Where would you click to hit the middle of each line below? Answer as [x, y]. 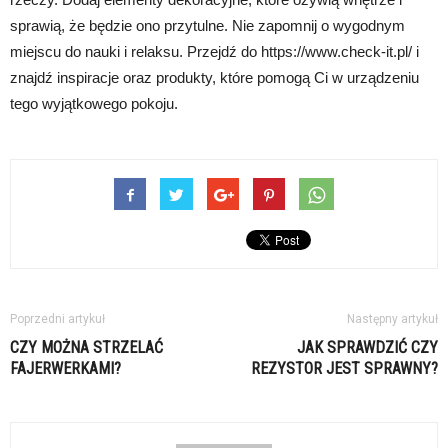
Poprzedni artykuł [57, 318]
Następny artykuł [392, 318]
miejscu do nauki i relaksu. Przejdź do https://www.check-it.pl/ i [214, 51]
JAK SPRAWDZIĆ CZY [367, 347]
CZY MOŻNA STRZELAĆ [86, 347]
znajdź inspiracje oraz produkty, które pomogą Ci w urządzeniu [214, 77]
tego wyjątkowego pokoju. [94, 103]
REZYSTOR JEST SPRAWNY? [344, 368]
